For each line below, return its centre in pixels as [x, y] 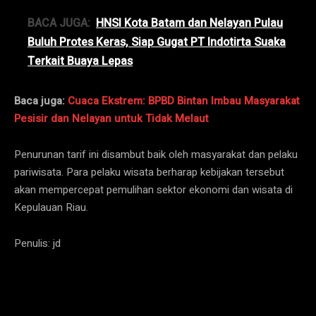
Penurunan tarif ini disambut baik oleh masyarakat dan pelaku [156, 154]
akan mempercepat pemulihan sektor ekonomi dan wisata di [153, 189]
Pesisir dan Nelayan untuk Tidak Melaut [111, 118]
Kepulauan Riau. [51, 207]
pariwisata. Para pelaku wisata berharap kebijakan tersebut [149, 172]
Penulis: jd [37, 243]
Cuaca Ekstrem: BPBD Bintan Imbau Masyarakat [184, 101]
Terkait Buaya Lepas [80, 61]
